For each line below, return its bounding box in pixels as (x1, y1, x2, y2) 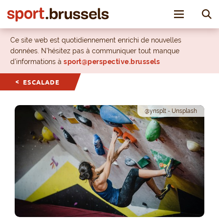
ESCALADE (23, 79, 60, 86)
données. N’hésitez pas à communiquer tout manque (10, 47, 179, 55)
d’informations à (10, 58, 64, 66)
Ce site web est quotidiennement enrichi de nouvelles (10, 36, 181, 44)
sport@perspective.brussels (64, 58, 160, 66)
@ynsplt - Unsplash (145, 108, 197, 114)
